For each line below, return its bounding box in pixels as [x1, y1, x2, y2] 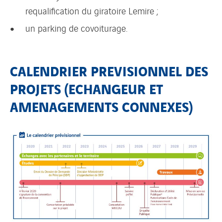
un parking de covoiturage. [25, 21, 128, 35]
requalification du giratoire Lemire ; [25, 4, 159, 17]
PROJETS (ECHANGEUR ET [10, 77, 163, 98]
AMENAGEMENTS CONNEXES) [10, 95, 193, 116]
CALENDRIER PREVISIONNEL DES [10, 59, 208, 80]
